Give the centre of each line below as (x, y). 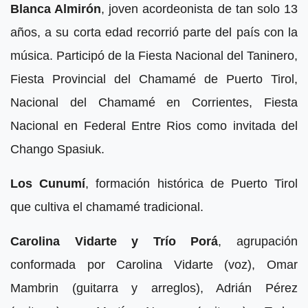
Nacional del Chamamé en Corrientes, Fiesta (154, 103)
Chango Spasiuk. (57, 150)
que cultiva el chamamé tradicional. (107, 207)
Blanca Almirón (56, 9)
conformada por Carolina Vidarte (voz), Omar (154, 265)
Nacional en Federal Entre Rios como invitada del (154, 126)
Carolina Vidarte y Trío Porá (114, 242)
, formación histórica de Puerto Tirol (192, 184)
